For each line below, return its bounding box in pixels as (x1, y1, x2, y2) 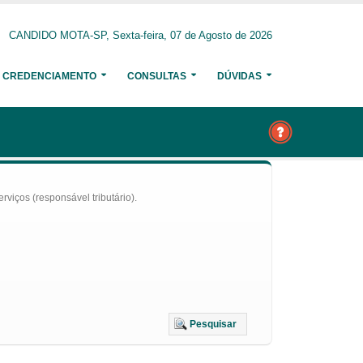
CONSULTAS (127, 70, 186, 82)
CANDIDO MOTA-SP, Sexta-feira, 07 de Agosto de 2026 (9, 30, 272, 41)
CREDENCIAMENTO (2, 70, 96, 82)
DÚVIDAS (217, 70, 262, 82)
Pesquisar (190, 318, 237, 330)
